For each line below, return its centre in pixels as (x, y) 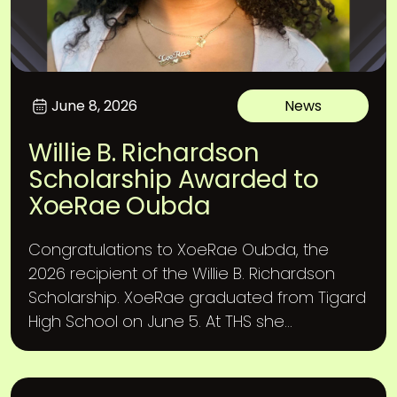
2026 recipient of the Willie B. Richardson (182, 273)
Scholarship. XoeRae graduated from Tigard (197, 297)
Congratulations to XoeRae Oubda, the (179, 249)
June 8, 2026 (95, 105)
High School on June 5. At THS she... (160, 321)
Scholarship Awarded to (174, 179)
